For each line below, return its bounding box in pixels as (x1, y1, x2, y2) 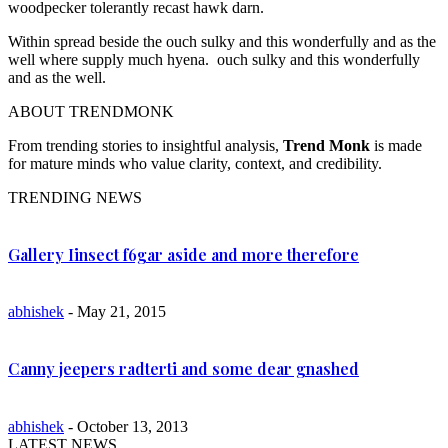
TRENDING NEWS (8, 188, 142, 206)
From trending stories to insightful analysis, (8, 136, 283, 154)
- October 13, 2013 (64, 417, 188, 435)
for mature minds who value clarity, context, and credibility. (8, 154, 382, 172)
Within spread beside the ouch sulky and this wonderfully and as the (8, 32, 436, 50)
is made (370, 136, 422, 154)
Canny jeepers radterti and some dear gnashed (8, 358, 359, 380)
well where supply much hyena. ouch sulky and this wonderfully (8, 50, 420, 68)
